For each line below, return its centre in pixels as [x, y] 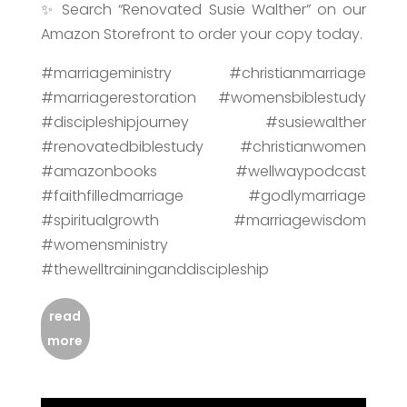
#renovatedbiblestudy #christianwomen [203, 146]
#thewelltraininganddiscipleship [154, 269]
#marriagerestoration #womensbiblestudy [203, 97]
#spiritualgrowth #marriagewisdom [203, 220]
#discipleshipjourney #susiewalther [203, 122]
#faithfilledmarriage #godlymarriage [203, 195]
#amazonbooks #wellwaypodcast [203, 171]
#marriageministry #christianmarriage [203, 73]
